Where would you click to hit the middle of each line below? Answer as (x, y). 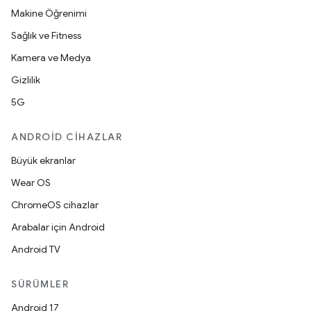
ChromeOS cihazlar (55, 205)
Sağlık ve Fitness (46, 36)
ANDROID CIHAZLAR (67, 137)
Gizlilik (26, 80)
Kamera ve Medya (51, 58)
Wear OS (31, 183)
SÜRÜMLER (40, 284)
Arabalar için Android (58, 227)
